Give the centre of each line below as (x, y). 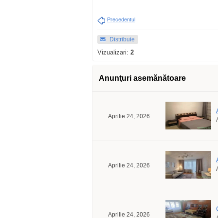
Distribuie (122, 39)
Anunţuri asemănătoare (142, 78)
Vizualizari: (114, 52)
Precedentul (121, 19)
